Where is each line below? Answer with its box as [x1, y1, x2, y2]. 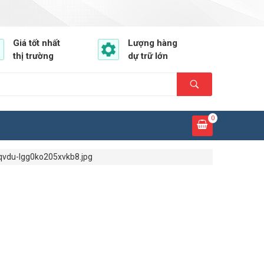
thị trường [13, 51, 54, 61]
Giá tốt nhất [13, 38, 60, 48]
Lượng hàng [128, 38, 177, 48]
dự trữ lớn [128, 51, 168, 61]
